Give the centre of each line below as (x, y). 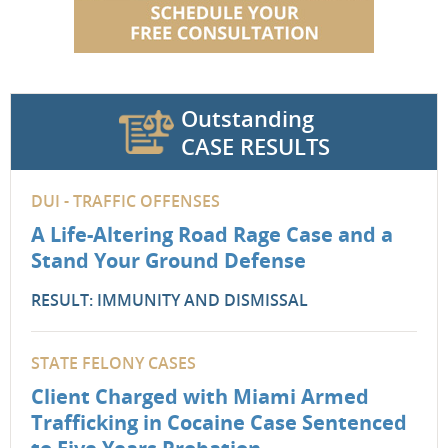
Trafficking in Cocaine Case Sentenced (219, 422)
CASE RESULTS (255, 146)
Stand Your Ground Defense (168, 260)
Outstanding (247, 118)
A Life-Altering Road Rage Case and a (212, 234)
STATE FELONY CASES (113, 363)
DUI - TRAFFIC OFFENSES (125, 201)
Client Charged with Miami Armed (200, 396)
